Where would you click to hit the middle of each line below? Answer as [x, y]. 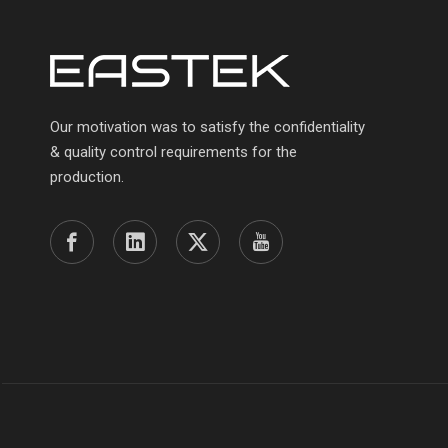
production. [87, 177]
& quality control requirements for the [173, 152]
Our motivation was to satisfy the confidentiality [207, 127]
